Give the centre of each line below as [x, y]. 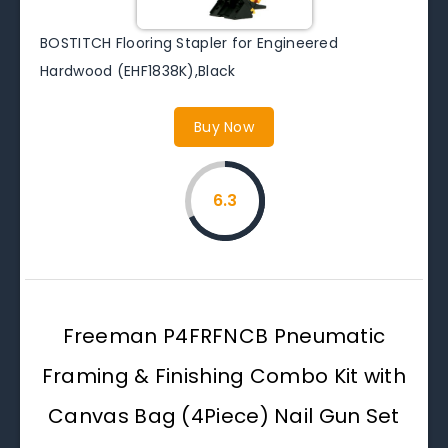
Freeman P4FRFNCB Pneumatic [224, 335]
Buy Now [224, 126]
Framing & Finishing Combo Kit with [224, 375]
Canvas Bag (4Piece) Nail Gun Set [224, 415]
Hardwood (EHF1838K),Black [138, 70]
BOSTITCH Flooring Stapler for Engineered [189, 42]
